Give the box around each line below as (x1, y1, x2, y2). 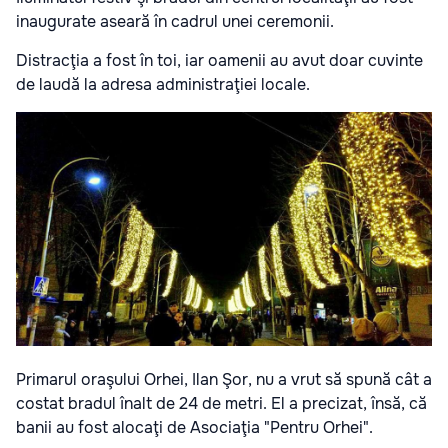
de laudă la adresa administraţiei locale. (16, 74, 310, 96)
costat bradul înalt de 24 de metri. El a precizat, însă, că (16, 393, 427, 415)
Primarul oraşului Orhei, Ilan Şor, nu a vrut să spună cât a (16, 369, 432, 391)
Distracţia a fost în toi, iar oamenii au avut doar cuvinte (16, 50, 423, 72)
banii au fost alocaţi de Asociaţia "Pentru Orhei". (16, 417, 373, 439)
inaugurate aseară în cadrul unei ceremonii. (16, 11, 334, 33)
